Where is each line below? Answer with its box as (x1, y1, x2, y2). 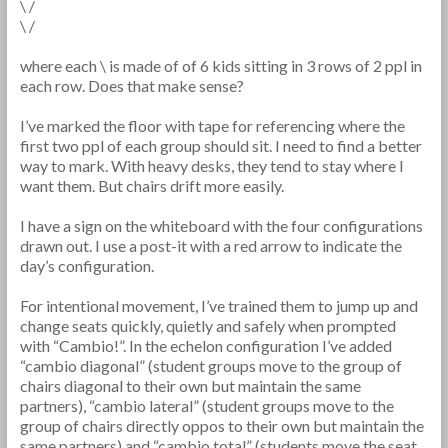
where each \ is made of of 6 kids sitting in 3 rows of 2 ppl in (19, 56, 422, 75)
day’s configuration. (19, 256, 157, 275)
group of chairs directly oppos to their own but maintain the (19, 416, 424, 435)
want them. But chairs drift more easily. (19, 176, 287, 195)
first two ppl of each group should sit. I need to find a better (19, 136, 422, 155)
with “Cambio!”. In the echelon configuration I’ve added (19, 336, 392, 355)
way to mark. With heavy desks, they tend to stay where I (19, 156, 404, 175)
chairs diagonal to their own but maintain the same (19, 376, 361, 395)
